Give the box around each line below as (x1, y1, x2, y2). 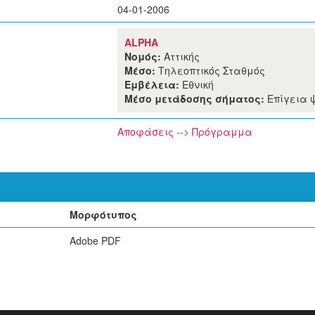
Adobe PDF (70, 233, 121, 247)
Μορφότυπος (70, 207, 137, 221)
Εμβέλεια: (124, 77, 182, 91)
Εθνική (182, 77, 214, 91)
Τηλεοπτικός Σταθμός (158, 63, 265, 77)
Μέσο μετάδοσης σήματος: (124, 91, 267, 105)
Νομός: (124, 49, 164, 63)
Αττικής (164, 49, 200, 63)
